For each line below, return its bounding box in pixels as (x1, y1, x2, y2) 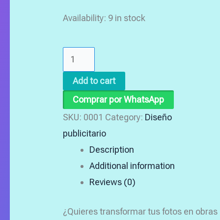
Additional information (89, 160, 175, 171)
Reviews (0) (89, 176, 136, 187)
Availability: (63, 12, 106, 23)
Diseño (145, 111, 172, 122)
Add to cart (73, 75, 115, 86)
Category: (105, 111, 145, 122)
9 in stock (108, 12, 145, 23)
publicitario (63, 128, 106, 138)
